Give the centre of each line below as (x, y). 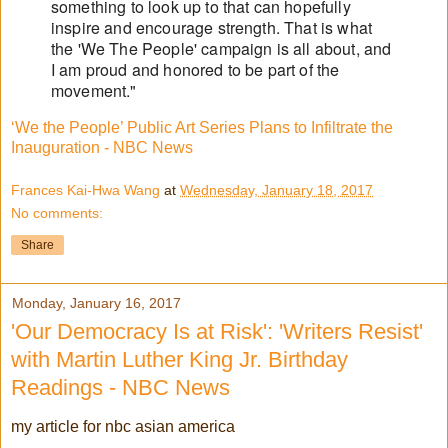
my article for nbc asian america (123, 427)
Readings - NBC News (120, 388)
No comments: (57, 213)
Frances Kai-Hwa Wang (85, 190)
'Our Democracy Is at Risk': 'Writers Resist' (217, 332)
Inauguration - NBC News (102, 147)
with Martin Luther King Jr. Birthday (179, 360)
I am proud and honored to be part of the (195, 70)
